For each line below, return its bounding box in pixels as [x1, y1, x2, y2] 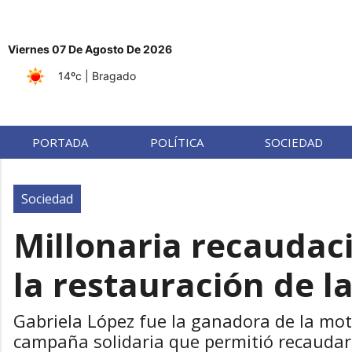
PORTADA [32, 134, 89, 150]
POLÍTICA [149, 134, 203, 150]
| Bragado [85, 68, 136, 82]
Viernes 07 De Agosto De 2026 [8, 42, 172, 56]
